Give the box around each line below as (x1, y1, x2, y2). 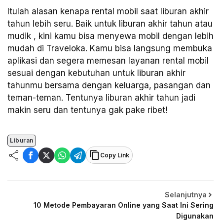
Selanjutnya (165, 190, 207, 199)
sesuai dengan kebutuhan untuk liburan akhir (7, 68, 185, 78)
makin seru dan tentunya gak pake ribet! (7, 105, 167, 115)
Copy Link (100, 151, 129, 159)
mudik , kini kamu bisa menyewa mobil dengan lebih (7, 31, 214, 41)
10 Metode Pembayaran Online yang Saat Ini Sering (34, 201, 214, 210)
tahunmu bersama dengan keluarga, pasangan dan (7, 80, 211, 90)
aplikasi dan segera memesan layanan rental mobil (7, 55, 209, 66)
